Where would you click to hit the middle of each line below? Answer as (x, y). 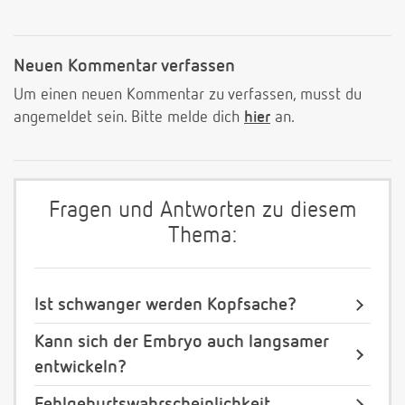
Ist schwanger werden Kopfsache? (165, 305)
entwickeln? (80, 367)
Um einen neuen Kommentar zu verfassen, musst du (188, 95)
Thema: (202, 237)
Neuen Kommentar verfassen (124, 66)
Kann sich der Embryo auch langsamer (182, 342)
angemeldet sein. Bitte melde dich (129, 118)
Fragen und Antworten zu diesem (202, 212)
